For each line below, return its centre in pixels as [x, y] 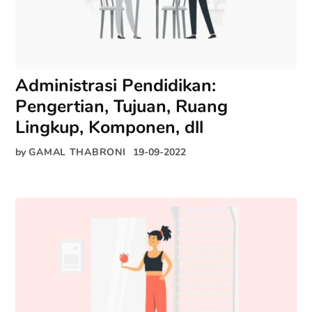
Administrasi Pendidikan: [116, 85]
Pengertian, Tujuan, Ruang [122, 106]
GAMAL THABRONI [77, 151]
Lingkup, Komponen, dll [110, 127]
